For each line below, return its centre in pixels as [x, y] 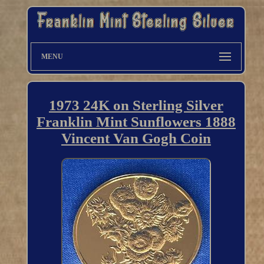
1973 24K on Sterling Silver [136, 105]
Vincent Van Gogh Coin [136, 138]
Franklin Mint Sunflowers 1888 [136, 122]
